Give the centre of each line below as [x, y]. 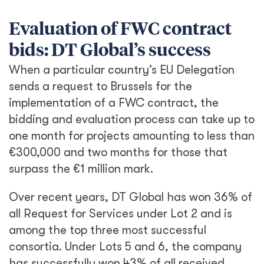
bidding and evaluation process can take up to [132, 119]
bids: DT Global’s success [110, 51]
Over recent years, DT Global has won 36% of [131, 197]
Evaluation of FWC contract [120, 30]
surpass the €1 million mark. [81, 169]
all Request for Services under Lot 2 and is [121, 214]
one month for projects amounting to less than [132, 136]
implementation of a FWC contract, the [114, 103]
